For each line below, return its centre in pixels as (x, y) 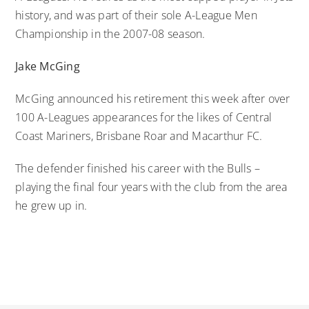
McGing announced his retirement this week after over (153, 98)
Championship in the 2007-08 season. (110, 33)
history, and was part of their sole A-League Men (136, 15)
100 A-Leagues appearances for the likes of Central (144, 117)
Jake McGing (48, 66)
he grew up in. (51, 205)
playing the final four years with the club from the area (151, 187)
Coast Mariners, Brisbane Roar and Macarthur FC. (139, 136)
